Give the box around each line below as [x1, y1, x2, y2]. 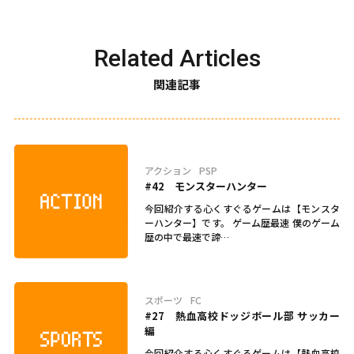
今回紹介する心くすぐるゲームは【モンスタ [144, 201, 341, 215]
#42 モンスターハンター [144, 178, 267, 194]
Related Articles [93, 44, 261, 72]
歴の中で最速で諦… [144, 229, 229, 243]
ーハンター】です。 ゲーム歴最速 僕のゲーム [144, 215, 341, 229]
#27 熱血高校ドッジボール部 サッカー [144, 308, 341, 324]
